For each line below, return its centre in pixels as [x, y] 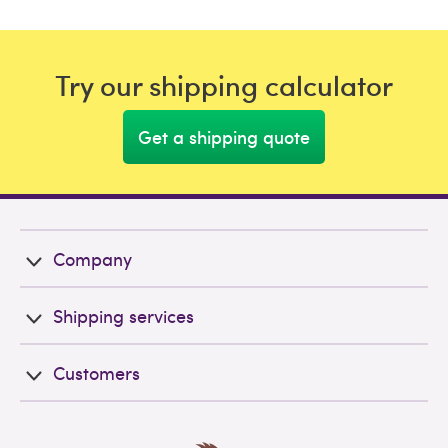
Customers [96, 373]
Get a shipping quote [224, 137]
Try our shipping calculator [224, 85]
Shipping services [123, 316]
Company [92, 259]
